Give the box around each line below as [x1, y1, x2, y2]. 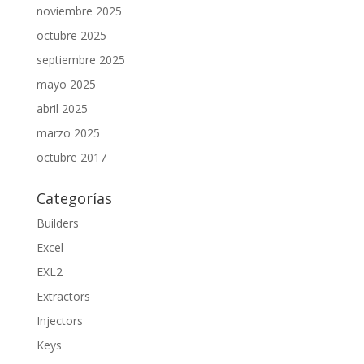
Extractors [36, 288, 90, 304]
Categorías [36, 188, 112, 208]
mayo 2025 [36, 76, 96, 92]
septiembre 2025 [36, 52, 125, 67]
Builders [36, 215, 79, 231]
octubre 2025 [36, 28, 106, 43]
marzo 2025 [36, 125, 100, 141]
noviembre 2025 [36, 3, 122, 19]
